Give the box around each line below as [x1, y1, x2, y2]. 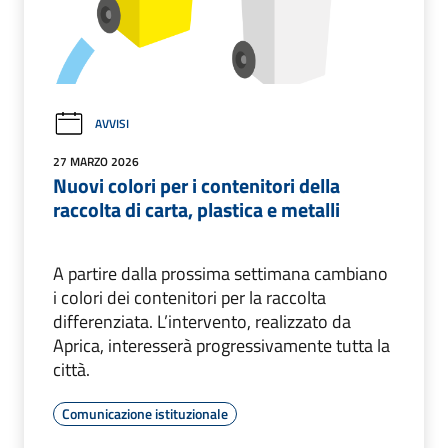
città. [53, 355, 90, 383]
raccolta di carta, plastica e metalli [53, 193, 340, 225]
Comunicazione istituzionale [62, 402, 228, 424]
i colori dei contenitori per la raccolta [53, 283, 326, 311]
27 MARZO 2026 [53, 151, 139, 171]
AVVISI [95, 114, 129, 134]
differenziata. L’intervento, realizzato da [53, 307, 351, 335]
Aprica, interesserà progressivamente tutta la [53, 331, 390, 359]
